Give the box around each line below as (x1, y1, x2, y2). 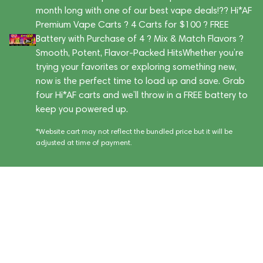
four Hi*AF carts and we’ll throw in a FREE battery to (35, 89, 248, 100)
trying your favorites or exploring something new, (35, 61, 237, 72)
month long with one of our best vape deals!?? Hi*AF (35, 5, 252, 16)
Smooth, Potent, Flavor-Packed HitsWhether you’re (35, 47, 244, 58)
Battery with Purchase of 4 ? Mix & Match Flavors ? (35, 33, 244, 44)
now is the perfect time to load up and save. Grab (35, 75, 245, 86)
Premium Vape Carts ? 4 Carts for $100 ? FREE (35, 19, 229, 30)
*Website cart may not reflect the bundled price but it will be (35, 127, 232, 136)
